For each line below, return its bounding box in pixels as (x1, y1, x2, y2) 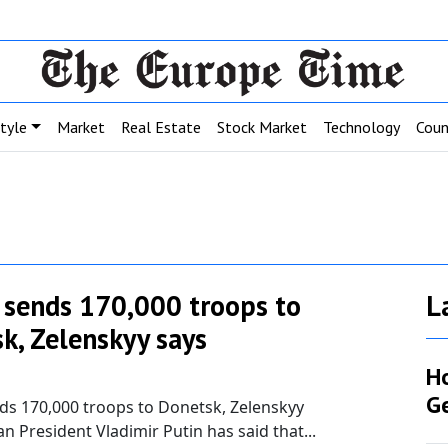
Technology (323, 116, 400, 137)
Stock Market (217, 116, 307, 137)
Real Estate (121, 116, 201, 137)
